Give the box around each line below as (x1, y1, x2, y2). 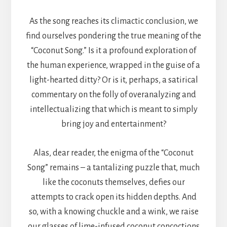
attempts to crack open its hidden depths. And (30, 193, 197, 202)
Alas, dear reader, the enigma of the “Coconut (33, 148, 194, 158)
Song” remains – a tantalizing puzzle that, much (27, 163, 200, 173)
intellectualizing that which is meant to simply (29, 105, 198, 115)
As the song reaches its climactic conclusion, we (29, 17, 198, 26)
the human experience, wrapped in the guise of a (27, 61, 200, 70)
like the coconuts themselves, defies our (42, 178, 185, 187)
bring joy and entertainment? (61, 120, 166, 129)
